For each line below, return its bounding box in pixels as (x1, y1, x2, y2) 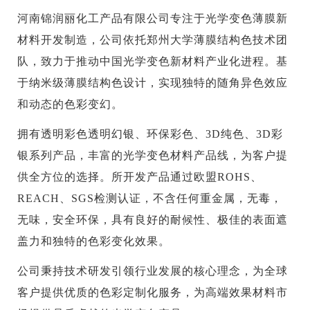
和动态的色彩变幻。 (17, 98, 124, 111)
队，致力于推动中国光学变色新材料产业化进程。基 (17, 55, 289, 68)
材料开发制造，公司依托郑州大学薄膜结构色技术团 (17, 34, 289, 46)
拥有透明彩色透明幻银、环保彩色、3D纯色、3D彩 (17, 128, 284, 140)
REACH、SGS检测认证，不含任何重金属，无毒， (17, 192, 283, 205)
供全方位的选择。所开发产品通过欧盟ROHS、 (17, 171, 263, 183)
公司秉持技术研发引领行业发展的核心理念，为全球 (17, 265, 289, 277)
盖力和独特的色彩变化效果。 (17, 235, 171, 248)
